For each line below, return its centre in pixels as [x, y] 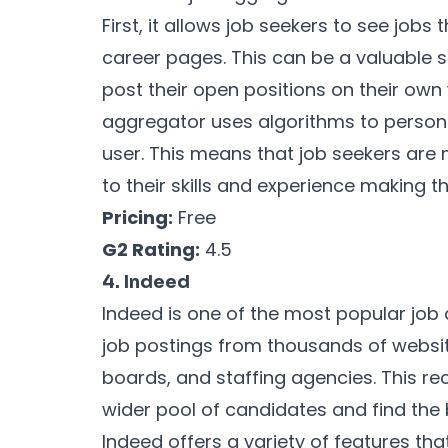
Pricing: [137, 217]
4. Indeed [146, 281]
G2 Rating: [151, 249]
